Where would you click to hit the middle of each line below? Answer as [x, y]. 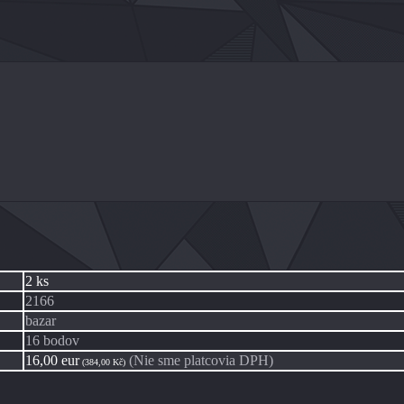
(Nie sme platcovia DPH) [201, 361]
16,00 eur [52, 361]
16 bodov [52, 341]
